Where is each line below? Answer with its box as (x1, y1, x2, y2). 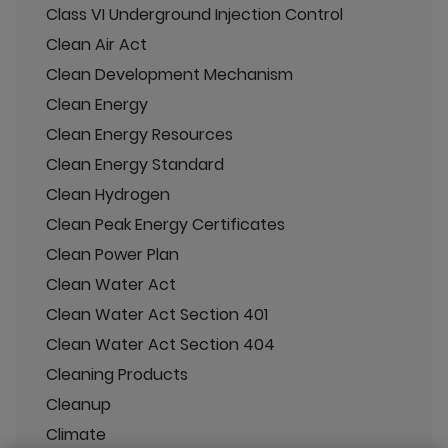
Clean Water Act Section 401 (46, 303, 268, 326)
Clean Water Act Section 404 (46, 333, 275, 356)
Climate (46, 423, 106, 446)
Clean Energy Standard (46, 153, 224, 176)
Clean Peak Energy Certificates (46, 213, 285, 236)
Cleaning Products (46, 363, 188, 386)
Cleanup (46, 393, 111, 416)
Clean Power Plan (46, 243, 179, 266)
